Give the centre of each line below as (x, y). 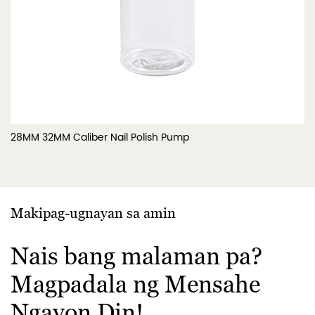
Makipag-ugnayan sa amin (93, 213)
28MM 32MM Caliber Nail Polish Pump (100, 137)
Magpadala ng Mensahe (135, 284)
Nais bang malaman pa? (136, 256)
